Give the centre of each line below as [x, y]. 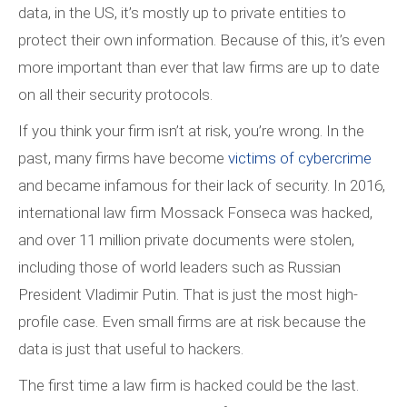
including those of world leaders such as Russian [179, 268]
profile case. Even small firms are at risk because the [192, 322]
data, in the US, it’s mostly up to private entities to [182, 13]
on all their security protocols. [115, 95]
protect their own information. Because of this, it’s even [202, 40]
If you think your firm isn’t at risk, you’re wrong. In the [191, 131]
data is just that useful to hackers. [131, 349]
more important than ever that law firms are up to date [199, 68]
